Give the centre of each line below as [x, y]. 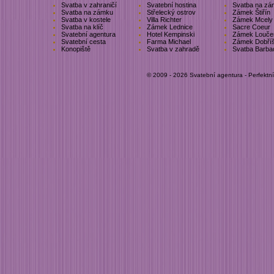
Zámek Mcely [253, 20]
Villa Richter [164, 20]
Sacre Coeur [251, 27]
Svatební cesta [83, 42]
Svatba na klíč [82, 27]
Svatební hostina [172, 5]
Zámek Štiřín [251, 12]
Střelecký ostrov [171, 12]
